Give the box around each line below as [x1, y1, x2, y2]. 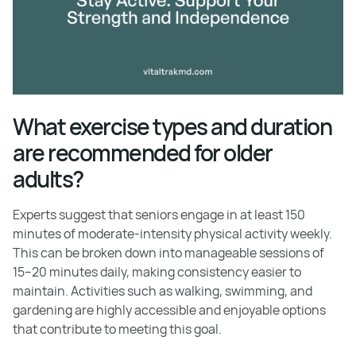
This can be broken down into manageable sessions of [13, 244, 324, 261]
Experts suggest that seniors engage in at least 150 [13, 206, 305, 223]
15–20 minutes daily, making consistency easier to [13, 263, 301, 281]
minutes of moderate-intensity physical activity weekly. [13, 225, 332, 242]
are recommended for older [13, 137, 273, 168]
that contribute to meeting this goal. [13, 320, 222, 338]
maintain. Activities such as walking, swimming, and [13, 282, 312, 300]
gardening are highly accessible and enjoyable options [13, 301, 326, 319]
